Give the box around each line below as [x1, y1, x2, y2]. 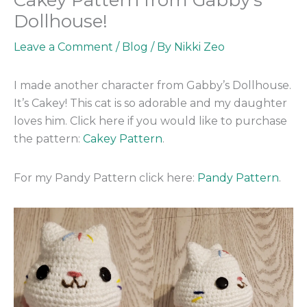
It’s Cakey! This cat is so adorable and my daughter [14, 96, 287, 110]
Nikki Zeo [174, 40, 225, 53]
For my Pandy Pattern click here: [14, 171, 197, 184]
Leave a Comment [14, 40, 113, 53]
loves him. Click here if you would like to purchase [14, 114, 287, 127]
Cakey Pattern [83, 132, 162, 145]
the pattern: [14, 132, 83, 145]
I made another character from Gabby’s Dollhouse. [14, 78, 291, 92]
